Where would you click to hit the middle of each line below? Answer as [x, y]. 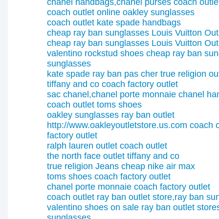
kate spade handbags [139, 22]
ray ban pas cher [125, 74]
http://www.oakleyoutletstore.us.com [117, 125]
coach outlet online [84, 12]
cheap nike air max [158, 166]
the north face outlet [86, 156]
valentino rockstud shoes [95, 53]
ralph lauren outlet [82, 146]
